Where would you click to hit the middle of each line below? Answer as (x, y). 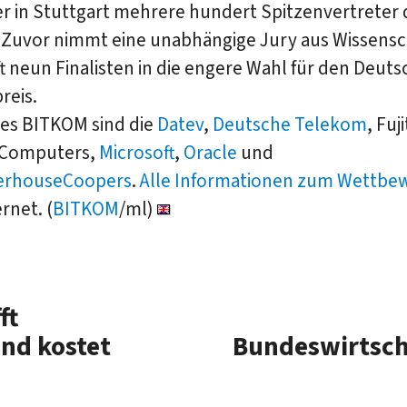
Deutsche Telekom (290, 124)
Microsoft (137, 152)
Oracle (212, 152)
